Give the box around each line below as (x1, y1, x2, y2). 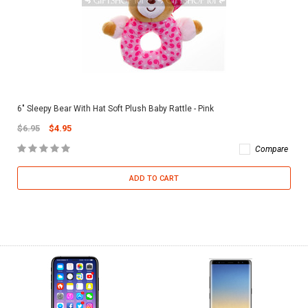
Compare (255, 144, 288, 155)
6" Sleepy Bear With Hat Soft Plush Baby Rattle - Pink (17, 104, 214, 114)
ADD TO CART (129, 174, 179, 184)
